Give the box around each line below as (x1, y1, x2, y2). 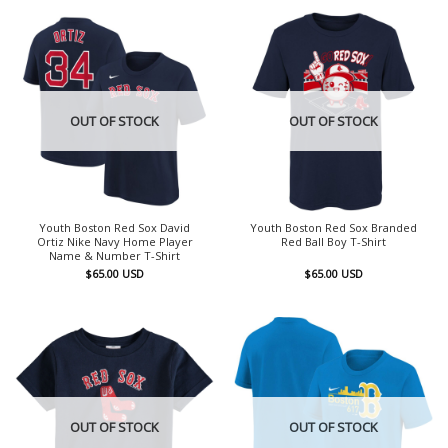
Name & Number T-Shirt (49, 247, 180, 263)
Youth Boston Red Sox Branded (250, 219, 417, 235)
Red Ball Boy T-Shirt (281, 233, 386, 249)
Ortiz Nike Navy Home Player (36, 233, 193, 249)
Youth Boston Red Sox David (39, 219, 190, 235)
